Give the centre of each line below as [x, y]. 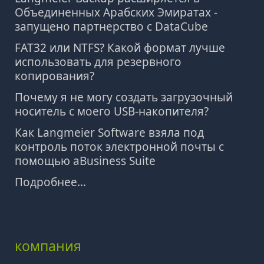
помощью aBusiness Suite [85, 161]
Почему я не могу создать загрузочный [124, 97]
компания [48, 246]
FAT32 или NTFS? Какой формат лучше [120, 48]
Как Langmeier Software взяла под [109, 133]
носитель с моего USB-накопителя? [112, 111]
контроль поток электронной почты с [119, 147]
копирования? [55, 76]
